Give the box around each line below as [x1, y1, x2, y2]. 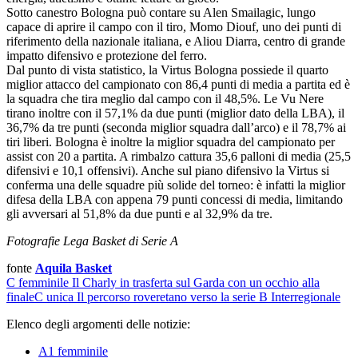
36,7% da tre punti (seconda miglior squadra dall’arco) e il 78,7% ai [6, 121, 346, 135]
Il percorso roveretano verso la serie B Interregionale [77, 290, 340, 304]
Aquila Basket [35, 261, 112, 276]
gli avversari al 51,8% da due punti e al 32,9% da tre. [6, 207, 272, 221]
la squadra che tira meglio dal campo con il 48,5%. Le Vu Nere [6, 92, 324, 106]
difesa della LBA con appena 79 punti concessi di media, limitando [6, 193, 343, 207]
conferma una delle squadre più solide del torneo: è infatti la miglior [6, 178, 345, 193]
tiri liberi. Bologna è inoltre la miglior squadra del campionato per [6, 135, 335, 149]
